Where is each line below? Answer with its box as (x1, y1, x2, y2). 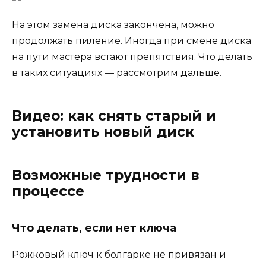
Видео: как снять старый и (12, 107, 216, 124)
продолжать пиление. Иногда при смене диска (12, 34, 251, 46)
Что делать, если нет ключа (12, 221, 176, 235)
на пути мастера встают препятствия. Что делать (12, 50, 252, 62)
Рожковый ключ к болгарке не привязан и (12, 248, 226, 260)
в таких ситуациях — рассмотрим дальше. (12, 66, 221, 78)
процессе (12, 182, 84, 199)
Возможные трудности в (12, 166, 199, 183)
